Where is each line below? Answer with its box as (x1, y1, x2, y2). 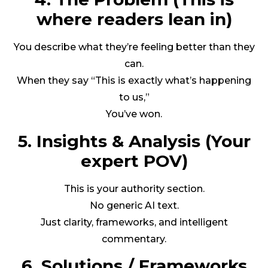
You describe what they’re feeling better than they (13, 41, 255, 53)
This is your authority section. (63, 182, 205, 194)
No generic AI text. (89, 199, 179, 211)
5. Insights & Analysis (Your (17, 130, 251, 151)
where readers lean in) (36, 9, 232, 30)
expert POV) (80, 150, 188, 171)
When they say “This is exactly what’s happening (17, 75, 251, 87)
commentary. (102, 233, 166, 245)
